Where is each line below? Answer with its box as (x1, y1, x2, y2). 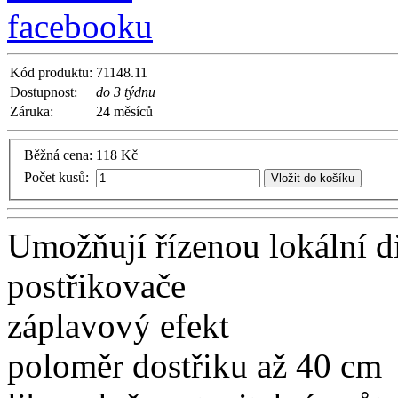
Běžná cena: (24, 147, 92, 163)
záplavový (7, 306, 151, 346)
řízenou (155, 227, 260, 266)
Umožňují (7, 227, 147, 266)
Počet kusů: (24, 170, 89, 186)
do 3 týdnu (96, 84, 155, 99)
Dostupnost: (10, 84, 77, 99)
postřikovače (7, 267, 186, 306)
